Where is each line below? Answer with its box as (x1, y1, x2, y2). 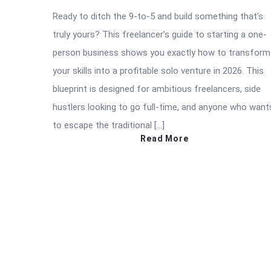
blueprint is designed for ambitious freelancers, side (53, 83, 261, 95)
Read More (140, 134, 189, 144)
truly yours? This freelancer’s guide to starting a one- (53, 29, 267, 41)
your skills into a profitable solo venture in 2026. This (53, 65, 264, 77)
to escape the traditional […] (53, 120, 165, 131)
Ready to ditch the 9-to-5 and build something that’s (53, 11, 263, 22)
